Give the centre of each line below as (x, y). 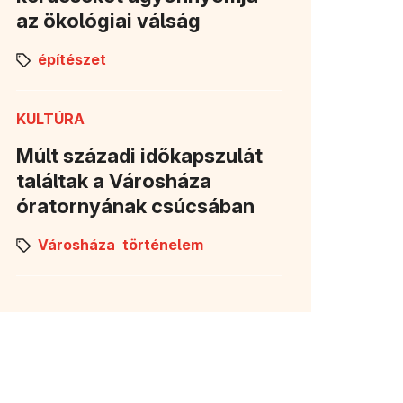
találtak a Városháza (114, 180)
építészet (72, 60)
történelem (163, 245)
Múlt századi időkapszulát (139, 155)
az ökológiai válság (108, 20)
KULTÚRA (50, 118)
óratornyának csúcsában (135, 206)
